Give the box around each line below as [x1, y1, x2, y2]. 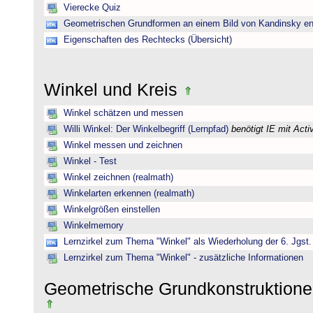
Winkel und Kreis [44, 80, 182, 99]
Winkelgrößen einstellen [64, 205, 160, 214]
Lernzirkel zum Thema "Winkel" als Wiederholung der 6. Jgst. [64, 237, 312, 247]
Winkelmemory [64, 221, 124, 231]
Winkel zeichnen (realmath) [64, 173, 173, 182]
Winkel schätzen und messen [64, 108, 183, 118]
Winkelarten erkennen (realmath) [64, 189, 194, 198]
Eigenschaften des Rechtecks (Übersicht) [64, 35, 232, 45]
